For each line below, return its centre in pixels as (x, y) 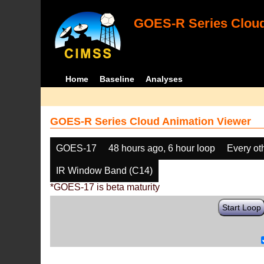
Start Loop (242, 207)
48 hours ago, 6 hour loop (162, 148)
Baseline (117, 79)
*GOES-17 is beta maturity (105, 187)
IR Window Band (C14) (105, 171)
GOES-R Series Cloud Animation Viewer (151, 121)
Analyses (164, 79)
